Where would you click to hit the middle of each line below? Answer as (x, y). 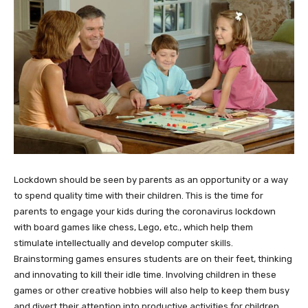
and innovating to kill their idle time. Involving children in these (145, 274)
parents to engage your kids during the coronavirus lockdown (145, 211)
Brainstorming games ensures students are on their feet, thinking (153, 258)
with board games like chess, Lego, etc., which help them (133, 227)
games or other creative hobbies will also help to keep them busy (152, 290)
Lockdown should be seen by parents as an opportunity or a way (151, 179)
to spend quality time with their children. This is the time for (139, 195)
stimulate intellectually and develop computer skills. (123, 243)
